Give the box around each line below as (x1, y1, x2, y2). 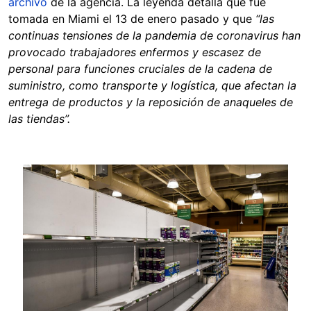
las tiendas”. (8, 112, 70, 126)
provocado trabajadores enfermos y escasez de (8, 45, 261, 60)
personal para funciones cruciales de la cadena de (8, 62, 272, 76)
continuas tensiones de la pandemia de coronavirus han (8, 28, 301, 43)
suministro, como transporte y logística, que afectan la (8, 78, 296, 93)
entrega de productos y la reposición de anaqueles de (8, 95, 293, 110)
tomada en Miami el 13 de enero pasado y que (8, 12, 255, 26)
